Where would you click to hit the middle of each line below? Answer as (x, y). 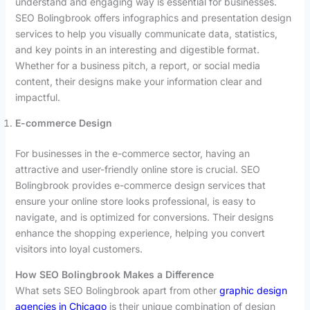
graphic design (253, 290)
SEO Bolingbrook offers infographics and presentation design (153, 17)
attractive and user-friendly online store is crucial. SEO (137, 169)
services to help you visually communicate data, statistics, (146, 33)
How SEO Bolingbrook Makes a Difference (114, 274)
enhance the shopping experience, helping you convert (140, 232)
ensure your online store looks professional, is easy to (135, 201)
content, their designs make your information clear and (138, 81)
